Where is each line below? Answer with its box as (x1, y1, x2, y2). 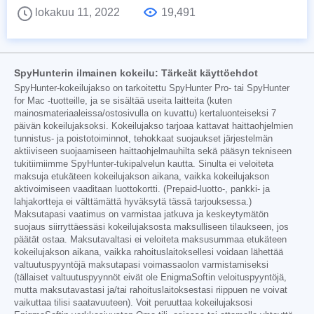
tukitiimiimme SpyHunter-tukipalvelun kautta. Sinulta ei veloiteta (14, 159, 273, 170)
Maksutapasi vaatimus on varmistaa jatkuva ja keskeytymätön (14, 210, 268, 220)
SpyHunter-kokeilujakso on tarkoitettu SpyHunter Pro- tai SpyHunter (14, 83, 289, 94)
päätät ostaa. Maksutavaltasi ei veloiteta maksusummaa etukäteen (14, 235, 287, 245)
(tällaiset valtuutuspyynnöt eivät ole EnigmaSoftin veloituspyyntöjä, (14, 273, 287, 283)
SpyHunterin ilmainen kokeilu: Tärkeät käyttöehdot (14, 67, 258, 79)
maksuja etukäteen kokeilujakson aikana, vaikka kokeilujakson (14, 172, 269, 182)
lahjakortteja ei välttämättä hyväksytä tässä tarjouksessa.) (14, 197, 252, 207)
